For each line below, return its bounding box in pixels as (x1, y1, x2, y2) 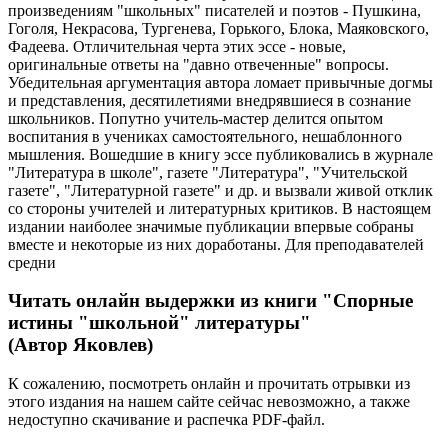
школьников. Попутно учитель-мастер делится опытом (8, 109, 383, 127)
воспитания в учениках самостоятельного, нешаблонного (8, 127, 402, 145)
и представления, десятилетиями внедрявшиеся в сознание (8, 91, 411, 109)
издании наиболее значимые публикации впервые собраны (8, 217, 414, 235)
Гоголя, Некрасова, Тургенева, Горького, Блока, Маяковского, (8, 19, 429, 37)
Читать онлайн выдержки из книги (8, 290, 322, 312)
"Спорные (322, 290, 413, 312)
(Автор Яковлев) (8, 334, 153, 356)
